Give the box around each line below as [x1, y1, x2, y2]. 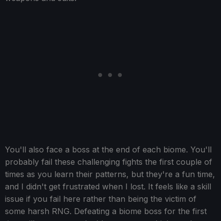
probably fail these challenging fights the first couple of [5, 157, 212, 167]
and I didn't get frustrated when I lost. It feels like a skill [5, 182, 211, 192]
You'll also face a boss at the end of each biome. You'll [5, 145, 212, 155]
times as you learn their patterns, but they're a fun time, [5, 169, 215, 180]
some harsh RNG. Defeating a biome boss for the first [5, 206, 207, 217]
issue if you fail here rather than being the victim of [5, 194, 196, 204]
